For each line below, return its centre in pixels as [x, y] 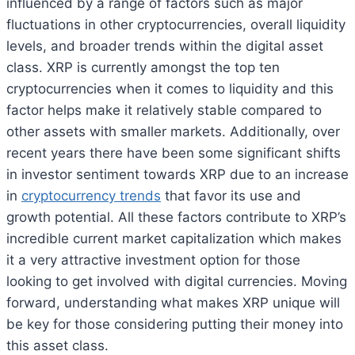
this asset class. [57, 345]
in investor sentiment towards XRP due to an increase [177, 174]
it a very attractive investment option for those [153, 260]
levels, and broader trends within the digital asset [165, 46]
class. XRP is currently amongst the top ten [143, 67]
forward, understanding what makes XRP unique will [173, 302]
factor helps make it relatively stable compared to [164, 110]
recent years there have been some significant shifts [174, 153]
